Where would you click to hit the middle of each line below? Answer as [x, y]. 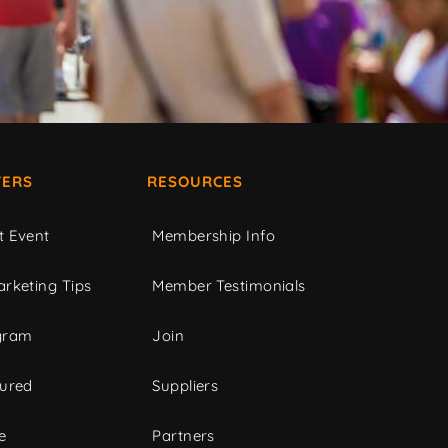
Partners [183, 436]
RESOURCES [195, 182]
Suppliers [185, 386]
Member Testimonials [229, 286]
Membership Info [214, 236]
